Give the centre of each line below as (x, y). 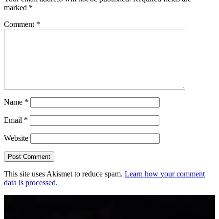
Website (16, 138)
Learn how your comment (165, 174)
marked (16, 8)
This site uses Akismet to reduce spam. (64, 174)
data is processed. (31, 183)
